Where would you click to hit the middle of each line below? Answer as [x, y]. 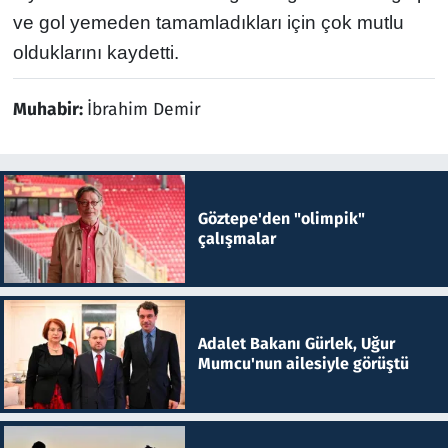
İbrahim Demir [143, 109]
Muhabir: [49, 109]
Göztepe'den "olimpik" [281, 218]
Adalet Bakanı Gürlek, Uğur [296, 344]
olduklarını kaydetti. [95, 52]
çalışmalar [236, 238]
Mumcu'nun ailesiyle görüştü [303, 364]
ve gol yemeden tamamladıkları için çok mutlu [208, 22]
